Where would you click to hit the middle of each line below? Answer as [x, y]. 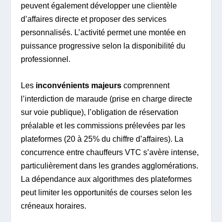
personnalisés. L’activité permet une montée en [104, 33]
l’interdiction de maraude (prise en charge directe [107, 99]
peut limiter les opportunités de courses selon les [107, 193]
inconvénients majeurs [79, 86]
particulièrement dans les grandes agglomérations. [110, 166]
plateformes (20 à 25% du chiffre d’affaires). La [102, 139]
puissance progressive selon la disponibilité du [103, 46]
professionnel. [46, 59]
